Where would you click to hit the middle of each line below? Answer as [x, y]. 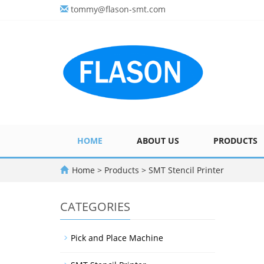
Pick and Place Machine [117, 238]
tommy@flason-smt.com [118, 9]
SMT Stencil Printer [185, 170]
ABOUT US [158, 141]
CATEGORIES [95, 207]
